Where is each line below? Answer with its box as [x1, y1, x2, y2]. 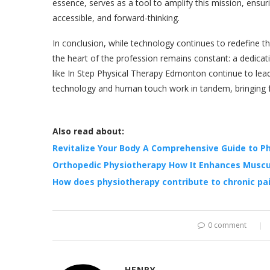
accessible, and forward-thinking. [52, 11, 180, 24]
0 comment [207, 219, 248, 230]
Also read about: [52, 125, 124, 137]
